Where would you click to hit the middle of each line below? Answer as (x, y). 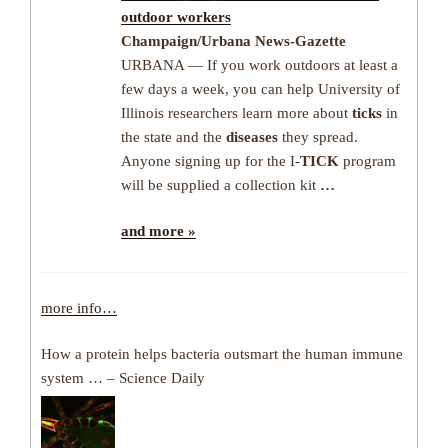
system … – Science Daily (123, 378)
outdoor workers (176, 16)
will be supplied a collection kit (220, 184)
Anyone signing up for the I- (210, 160)
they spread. (318, 136)
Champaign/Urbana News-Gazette (233, 40)
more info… (79, 307)
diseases (252, 136)
